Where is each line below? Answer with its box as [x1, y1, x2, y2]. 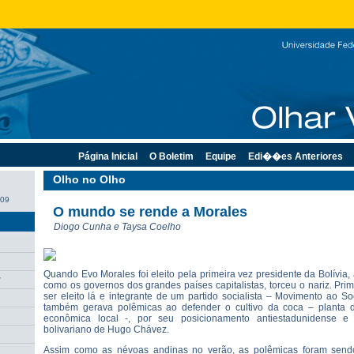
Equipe [205, 151, 236, 162]
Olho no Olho [53, 173, 126, 186]
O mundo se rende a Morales [53, 204, 247, 220]
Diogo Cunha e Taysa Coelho [54, 221, 181, 232]
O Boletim [149, 151, 194, 162]
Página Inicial [78, 151, 137, 162]
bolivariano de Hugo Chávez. [43, 324, 171, 335]
